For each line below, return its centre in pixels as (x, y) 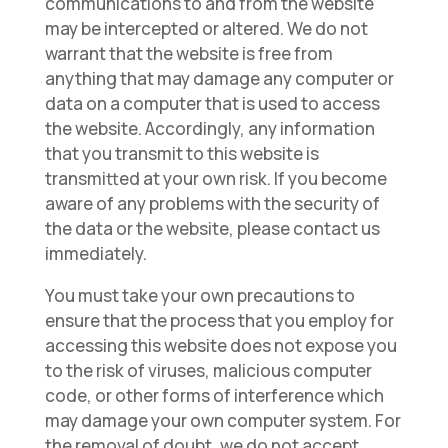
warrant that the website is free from (188, 53)
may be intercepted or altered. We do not (206, 28)
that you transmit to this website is (181, 153)
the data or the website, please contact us (212, 228)
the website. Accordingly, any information (209, 128)
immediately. (95, 253)
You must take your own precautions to (199, 295)
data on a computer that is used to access (212, 103)
